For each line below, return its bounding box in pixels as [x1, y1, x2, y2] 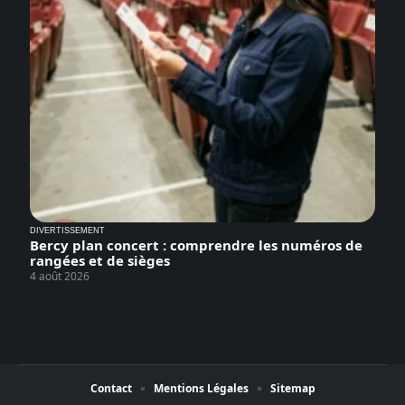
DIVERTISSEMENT [30, 226, 105, 236]
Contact [89, 381, 132, 397]
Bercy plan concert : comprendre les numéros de [30, 236, 363, 255]
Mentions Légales [153, 381, 249, 397]
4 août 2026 [30, 268, 89, 285]
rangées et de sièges [30, 251, 170, 270]
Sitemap [269, 381, 316, 397]
